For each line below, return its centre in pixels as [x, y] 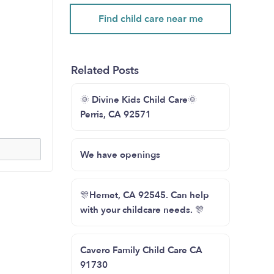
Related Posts [105, 71]
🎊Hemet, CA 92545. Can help [145, 195]
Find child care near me [150, 19]
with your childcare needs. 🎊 [142, 210]
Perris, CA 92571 [116, 114]
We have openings [120, 155]
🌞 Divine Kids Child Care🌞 [139, 100]
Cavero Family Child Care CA [141, 250]
